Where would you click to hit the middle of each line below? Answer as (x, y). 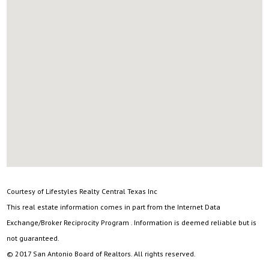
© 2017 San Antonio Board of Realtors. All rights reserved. (101, 254)
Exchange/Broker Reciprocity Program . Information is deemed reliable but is (132, 222)
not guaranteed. (33, 238)
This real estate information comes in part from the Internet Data (114, 207)
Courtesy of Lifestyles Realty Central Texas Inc (82, 191)
